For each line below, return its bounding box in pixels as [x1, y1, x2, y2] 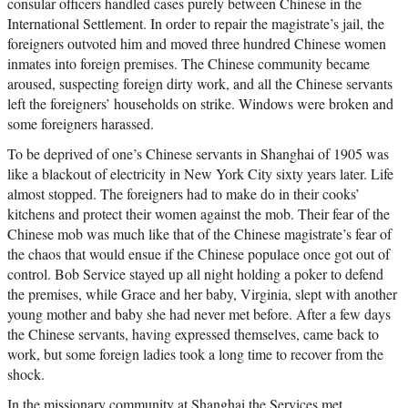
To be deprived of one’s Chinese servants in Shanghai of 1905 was [7, 143, 389, 163]
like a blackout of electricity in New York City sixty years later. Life [7, 163, 393, 183]
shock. [7, 363, 45, 383]
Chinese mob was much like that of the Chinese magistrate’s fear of [7, 223, 392, 243]
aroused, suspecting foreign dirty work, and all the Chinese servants [7, 73, 393, 93]
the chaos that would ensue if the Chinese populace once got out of [7, 243, 390, 263]
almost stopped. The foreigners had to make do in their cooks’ [7, 183, 360, 203]
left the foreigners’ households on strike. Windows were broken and [7, 93, 393, 113]
